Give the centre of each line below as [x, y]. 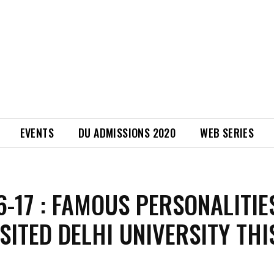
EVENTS [37, 133]
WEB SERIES [227, 133]
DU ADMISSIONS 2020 [127, 133]
